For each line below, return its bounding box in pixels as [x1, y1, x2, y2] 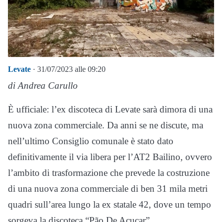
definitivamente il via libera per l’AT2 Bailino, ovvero [8, 152, 212, 163]
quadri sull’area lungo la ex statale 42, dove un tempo [8, 199, 211, 210]
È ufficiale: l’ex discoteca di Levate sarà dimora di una [8, 104, 213, 115]
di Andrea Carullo [8, 80, 78, 91]
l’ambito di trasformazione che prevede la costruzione [8, 167, 210, 178]
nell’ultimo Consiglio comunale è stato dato [8, 136, 173, 147]
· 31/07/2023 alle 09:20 [31, 65, 106, 74]
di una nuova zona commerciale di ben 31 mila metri [8, 183, 208, 194]
